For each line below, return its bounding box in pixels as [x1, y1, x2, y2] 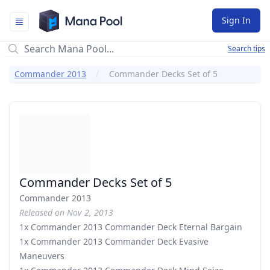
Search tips [228, 43, 265, 54]
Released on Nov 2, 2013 [19, 207, 113, 218]
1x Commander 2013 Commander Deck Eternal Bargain [19, 221, 242, 233]
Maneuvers [19, 250, 64, 262]
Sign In [222, 14, 251, 26]
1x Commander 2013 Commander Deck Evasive [19, 236, 209, 247]
